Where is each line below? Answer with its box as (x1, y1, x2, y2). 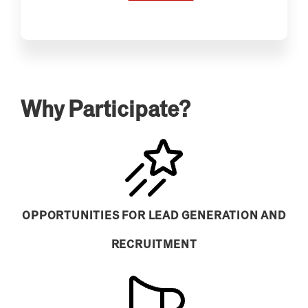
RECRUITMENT (111, 236, 197, 251)
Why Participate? (20, 93, 190, 122)
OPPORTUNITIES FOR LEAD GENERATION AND (22, 207, 286, 222)
